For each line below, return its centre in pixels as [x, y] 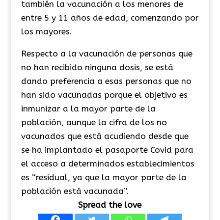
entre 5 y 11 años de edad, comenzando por [110, 17]
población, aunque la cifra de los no [94, 122]
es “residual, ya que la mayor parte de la [104, 177]
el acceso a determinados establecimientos [108, 163]
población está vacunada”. [75, 191]
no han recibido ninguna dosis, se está [97, 67]
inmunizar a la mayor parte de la [88, 108]
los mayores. [46, 31]
